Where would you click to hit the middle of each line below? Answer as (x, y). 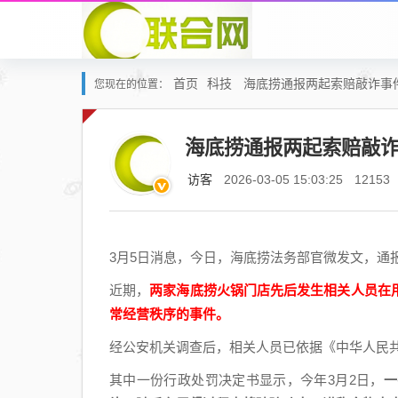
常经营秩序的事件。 (169, 314)
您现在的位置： (131, 84)
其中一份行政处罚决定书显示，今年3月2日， (247, 380)
